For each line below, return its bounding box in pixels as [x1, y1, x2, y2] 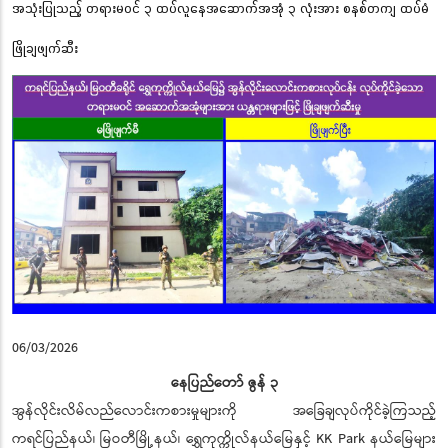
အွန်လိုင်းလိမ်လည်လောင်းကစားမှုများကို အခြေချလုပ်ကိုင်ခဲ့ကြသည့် [12, 399, 436, 422]
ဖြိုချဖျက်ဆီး [12, 38, 78, 57]
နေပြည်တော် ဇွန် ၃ [170, 371, 278, 394]
